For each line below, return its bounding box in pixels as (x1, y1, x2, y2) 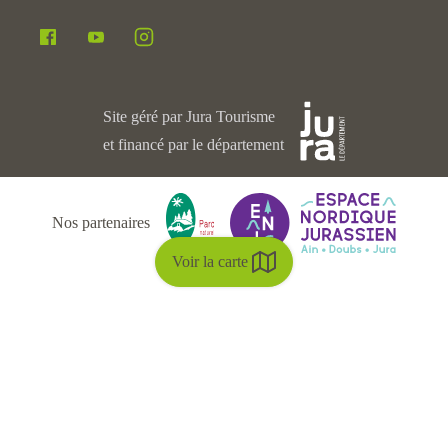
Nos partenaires (52, 214, 150, 231)
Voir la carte (172, 253, 248, 270)
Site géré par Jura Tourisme (102, 108, 275, 125)
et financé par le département (102, 136, 284, 153)
